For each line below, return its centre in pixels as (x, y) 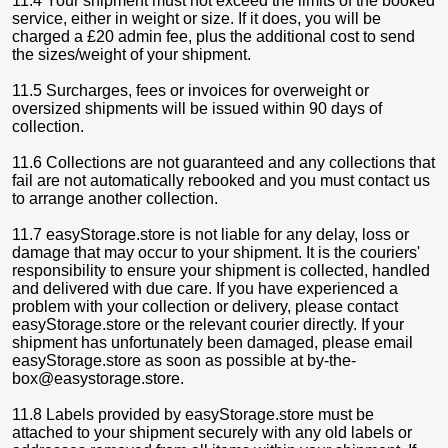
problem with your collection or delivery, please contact (205, 306)
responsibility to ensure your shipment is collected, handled (221, 270)
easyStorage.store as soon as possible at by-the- (184, 360)
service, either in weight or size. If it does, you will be (196, 18)
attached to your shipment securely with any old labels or (212, 432)
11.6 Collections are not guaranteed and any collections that (223, 162)
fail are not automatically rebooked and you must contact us (221, 180)
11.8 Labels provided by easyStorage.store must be (193, 414)
